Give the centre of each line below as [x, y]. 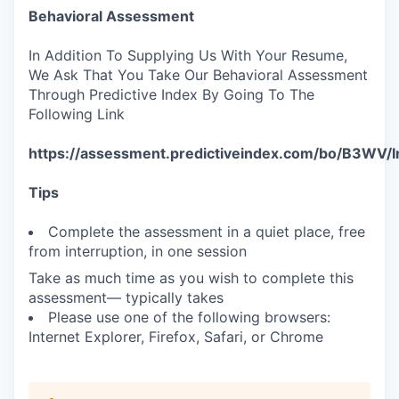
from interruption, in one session [138, 251]
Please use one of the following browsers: [189, 317]
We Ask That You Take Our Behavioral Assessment [198, 75]
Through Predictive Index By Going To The [171, 94]
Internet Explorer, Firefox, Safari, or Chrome [176, 337]
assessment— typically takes [126, 297]
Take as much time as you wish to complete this [191, 278]
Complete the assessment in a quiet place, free [207, 232]
